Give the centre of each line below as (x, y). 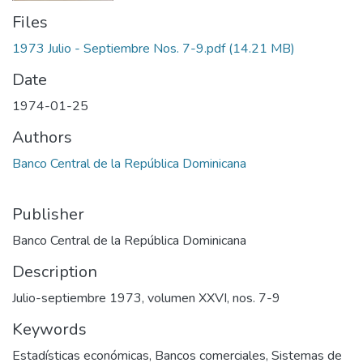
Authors (42, 138)
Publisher (48, 215)
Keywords (49, 330)
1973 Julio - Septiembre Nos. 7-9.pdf (119, 49)
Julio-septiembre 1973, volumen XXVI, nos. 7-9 (146, 299)
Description (55, 272)
